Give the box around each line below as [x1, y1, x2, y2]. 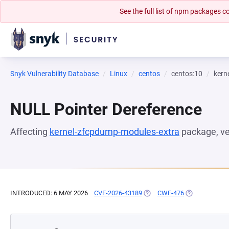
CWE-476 [157, 189, 184, 197]
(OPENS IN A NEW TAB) [142, 189, 212, 197]
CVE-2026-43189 [94, 189, 142, 197]
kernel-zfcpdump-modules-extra [50, 126, 179, 137]
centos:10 [171, 70, 202, 78]
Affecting [10, 126, 50, 137]
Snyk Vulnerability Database [10, 70, 99, 78]
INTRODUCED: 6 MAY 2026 [10, 189, 88, 197]
